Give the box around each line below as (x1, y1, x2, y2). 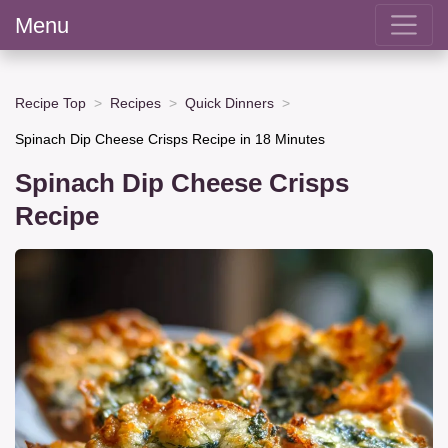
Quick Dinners (185, 94, 274, 111)
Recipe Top (15, 94, 86, 111)
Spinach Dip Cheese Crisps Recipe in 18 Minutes (15, 130, 325, 147)
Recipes (110, 94, 161, 111)
